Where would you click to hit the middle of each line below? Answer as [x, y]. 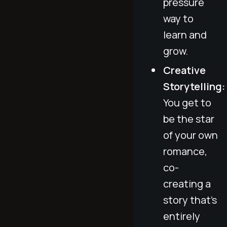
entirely [182, 216]
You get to [187, 102]
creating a [187, 183]
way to [178, 18]
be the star [189, 119]
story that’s [190, 200]
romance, [185, 151]
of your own [191, 135]
